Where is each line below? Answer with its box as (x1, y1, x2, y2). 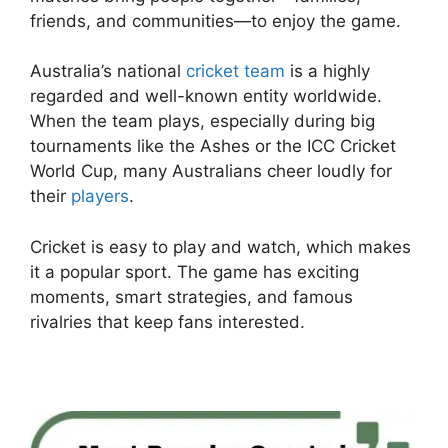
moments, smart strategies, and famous (30, 286, 353, 307)
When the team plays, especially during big (30, 111, 375, 132)
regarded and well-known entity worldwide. (30, 86, 382, 107)
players (71, 186, 129, 207)
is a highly (285, 61, 370, 82)
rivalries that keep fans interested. (30, 311, 305, 332)
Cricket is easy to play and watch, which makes (30, 236, 411, 257)
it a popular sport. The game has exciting (30, 261, 359, 282)
